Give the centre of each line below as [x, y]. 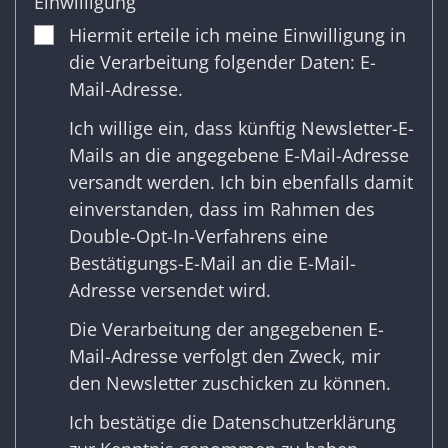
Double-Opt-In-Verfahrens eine [198, 235]
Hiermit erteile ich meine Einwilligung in [237, 34]
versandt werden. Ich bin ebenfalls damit [241, 181]
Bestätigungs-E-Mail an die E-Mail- [212, 262]
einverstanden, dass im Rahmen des [222, 208]
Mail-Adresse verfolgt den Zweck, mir [224, 355]
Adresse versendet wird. [170, 289]
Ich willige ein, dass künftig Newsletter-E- [241, 127]
